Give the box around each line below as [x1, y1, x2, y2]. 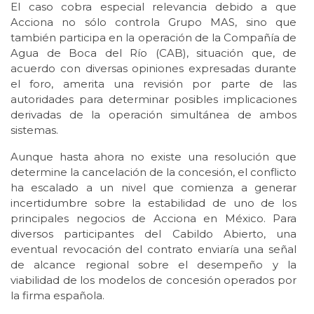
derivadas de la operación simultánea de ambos [11, 108, 296, 122]
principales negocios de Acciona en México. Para [11, 212, 296, 226]
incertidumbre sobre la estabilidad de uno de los [11, 196, 296, 210]
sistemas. [11, 123, 58, 137]
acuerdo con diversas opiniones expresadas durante [11, 62, 296, 76]
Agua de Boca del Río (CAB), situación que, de [11, 46, 296, 60]
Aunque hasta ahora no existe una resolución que [11, 150, 296, 164]
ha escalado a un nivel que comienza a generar [11, 181, 296, 195]
